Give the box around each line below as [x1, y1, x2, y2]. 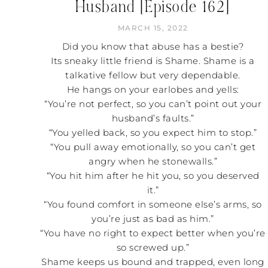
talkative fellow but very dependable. [65, 69, 240, 81]
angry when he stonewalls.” [89, 155, 218, 167]
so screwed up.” [116, 241, 190, 253]
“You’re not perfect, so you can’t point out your [44, 98, 262, 109]
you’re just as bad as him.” [92, 212, 214, 224]
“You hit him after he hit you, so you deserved [46, 169, 260, 181]
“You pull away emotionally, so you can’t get [50, 141, 256, 153]
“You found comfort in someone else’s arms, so [44, 198, 262, 210]
